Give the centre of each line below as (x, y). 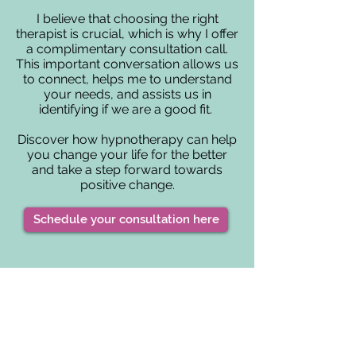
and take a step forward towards (127, 170)
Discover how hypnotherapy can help (127, 139)
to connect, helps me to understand (127, 79)
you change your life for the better (127, 155)
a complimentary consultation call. (127, 49)
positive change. (127, 185)
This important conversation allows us (127, 64)
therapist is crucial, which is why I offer (127, 34)
